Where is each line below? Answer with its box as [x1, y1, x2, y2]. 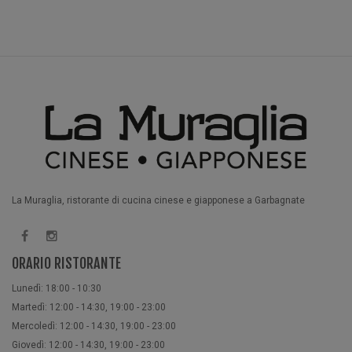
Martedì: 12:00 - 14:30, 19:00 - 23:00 [12, 302, 166, 313]
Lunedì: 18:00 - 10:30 [12, 283, 101, 295]
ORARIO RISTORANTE [12, 255, 121, 273]
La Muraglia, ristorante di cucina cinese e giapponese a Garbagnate [12, 195, 305, 207]
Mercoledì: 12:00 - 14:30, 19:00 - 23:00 [12, 321, 176, 332]
